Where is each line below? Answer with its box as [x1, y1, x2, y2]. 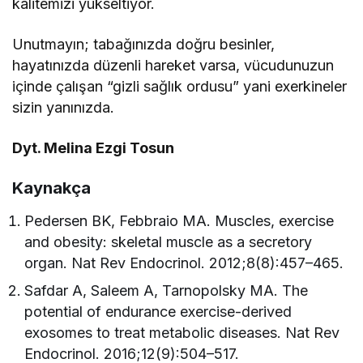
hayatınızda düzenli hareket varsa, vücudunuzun [12, 57, 335, 75]
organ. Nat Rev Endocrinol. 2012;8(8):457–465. [24, 254, 344, 272]
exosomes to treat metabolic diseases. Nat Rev [24, 324, 340, 342]
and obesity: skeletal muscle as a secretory [24, 233, 313, 251]
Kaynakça [12, 178, 91, 199]
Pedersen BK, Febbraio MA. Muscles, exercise [24, 212, 335, 230]
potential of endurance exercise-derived [24, 303, 293, 321]
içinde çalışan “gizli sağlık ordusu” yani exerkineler [12, 78, 348, 96]
